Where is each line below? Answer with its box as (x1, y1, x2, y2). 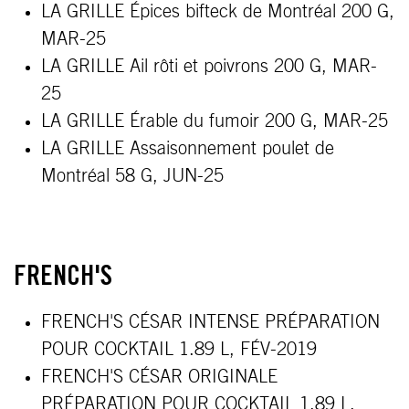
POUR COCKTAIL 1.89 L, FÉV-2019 (41, 341, 317, 359)
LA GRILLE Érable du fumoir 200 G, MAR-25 (41, 112, 388, 131)
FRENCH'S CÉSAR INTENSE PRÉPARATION (41, 313, 380, 331)
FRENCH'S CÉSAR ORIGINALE (41, 368, 278, 386)
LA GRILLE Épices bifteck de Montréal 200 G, (41, 3, 394, 21)
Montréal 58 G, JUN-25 (41, 167, 224, 185)
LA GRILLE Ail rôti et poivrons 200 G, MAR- (41, 58, 377, 76)
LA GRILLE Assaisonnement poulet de (41, 140, 334, 158)
